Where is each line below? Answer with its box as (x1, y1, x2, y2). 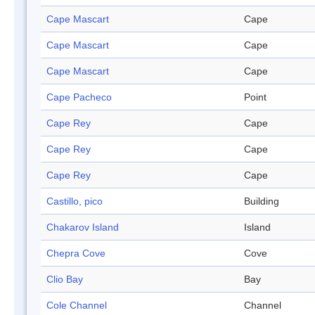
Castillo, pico (46, 195, 103, 207)
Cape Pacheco (46, 91, 112, 103)
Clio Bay (46, 274, 83, 285)
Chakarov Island (46, 221, 119, 233)
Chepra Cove (46, 247, 105, 259)
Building (244, 195, 279, 207)
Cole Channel (46, 300, 107, 311)
